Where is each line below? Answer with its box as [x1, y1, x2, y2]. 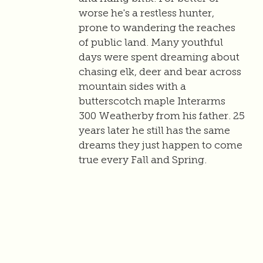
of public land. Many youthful [79, 36, 224, 49]
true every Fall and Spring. [79, 154, 207, 166]
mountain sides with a [79, 80, 187, 93]
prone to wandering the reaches [79, 22, 236, 34]
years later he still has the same [79, 124, 231, 137]
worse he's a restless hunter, [79, 7, 215, 19]
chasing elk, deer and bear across [79, 66, 242, 78]
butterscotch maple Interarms [79, 95, 226, 107]
